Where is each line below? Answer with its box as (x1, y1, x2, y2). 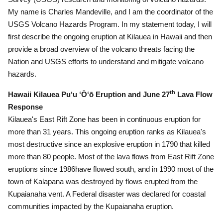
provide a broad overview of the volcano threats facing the (8, 45, 195, 53)
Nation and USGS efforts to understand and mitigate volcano (8, 57, 204, 66)
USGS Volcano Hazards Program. (8, 20, 121, 28)
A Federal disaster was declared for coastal (66, 190, 206, 198)
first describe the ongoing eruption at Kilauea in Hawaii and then (8, 32, 212, 41)
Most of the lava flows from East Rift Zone (78, 152, 214, 161)
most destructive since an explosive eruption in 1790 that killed (8, 140, 210, 148)
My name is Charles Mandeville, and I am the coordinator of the (8, 7, 213, 16)
